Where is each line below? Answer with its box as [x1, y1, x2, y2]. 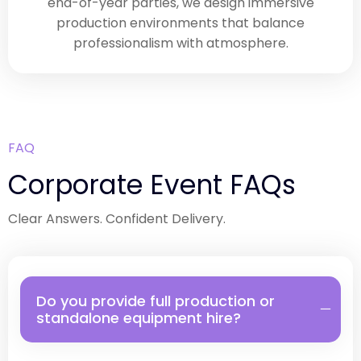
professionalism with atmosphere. [73, 34, 288, 53]
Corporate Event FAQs [8, 166, 296, 205]
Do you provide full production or [36, 291, 275, 312]
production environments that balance [56, 14, 305, 33]
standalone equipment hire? [36, 308, 241, 329]
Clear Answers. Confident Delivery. [8, 210, 226, 229]
